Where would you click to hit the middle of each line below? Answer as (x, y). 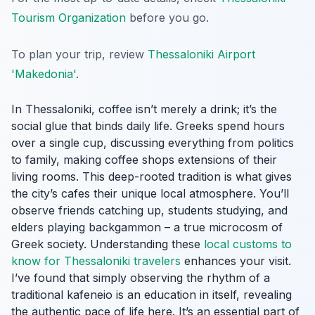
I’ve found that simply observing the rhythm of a (141, 277)
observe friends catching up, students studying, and (149, 210)
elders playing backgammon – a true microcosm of (147, 227)
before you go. (167, 17)
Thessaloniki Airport (201, 54)
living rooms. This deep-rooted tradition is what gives (152, 176)
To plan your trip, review (79, 54)
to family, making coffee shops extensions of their (144, 159)
